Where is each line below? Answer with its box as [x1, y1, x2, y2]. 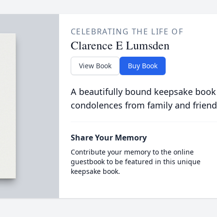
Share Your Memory [70, 132, 147, 143]
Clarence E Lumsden [70, 37, 170, 53]
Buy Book [127, 61, 157, 70]
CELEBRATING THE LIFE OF [70, 26, 184, 37]
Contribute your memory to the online [70, 147, 194, 156]
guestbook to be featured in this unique [70, 157, 201, 166]
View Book [78, 61, 111, 70]
